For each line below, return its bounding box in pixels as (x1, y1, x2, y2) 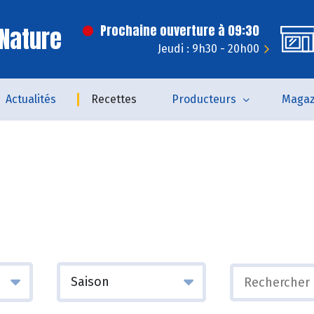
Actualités (5, 93, 56, 106)
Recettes (90, 93, 137, 106)
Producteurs (171, 93, 236, 106)
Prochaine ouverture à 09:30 (100, 21, 259, 40)
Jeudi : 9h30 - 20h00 (158, 42, 259, 55)
